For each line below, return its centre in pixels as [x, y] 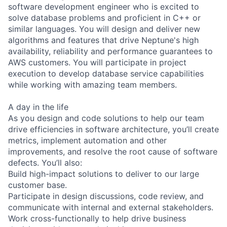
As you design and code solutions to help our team [106, 118]
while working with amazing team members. [92, 84]
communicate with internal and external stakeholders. [111, 207]
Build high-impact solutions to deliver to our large [104, 174]
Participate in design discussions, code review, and [106, 196]
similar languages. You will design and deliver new [104, 29]
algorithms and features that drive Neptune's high [103, 40]
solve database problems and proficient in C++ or [104, 17]
